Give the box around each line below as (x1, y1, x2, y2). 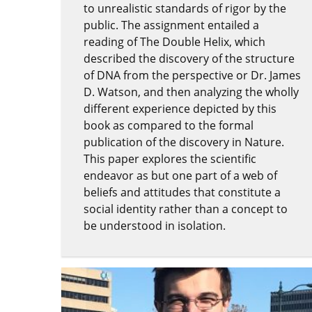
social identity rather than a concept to (84, 201, 288, 217)
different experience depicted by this (84, 100, 276, 116)
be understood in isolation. (84, 217, 226, 233)
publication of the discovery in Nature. (84, 134, 284, 150)
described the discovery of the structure (84, 50, 295, 66)
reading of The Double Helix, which (84, 33, 265, 49)
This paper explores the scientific (84, 150, 256, 166)
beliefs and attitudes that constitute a (84, 184, 281, 200)
